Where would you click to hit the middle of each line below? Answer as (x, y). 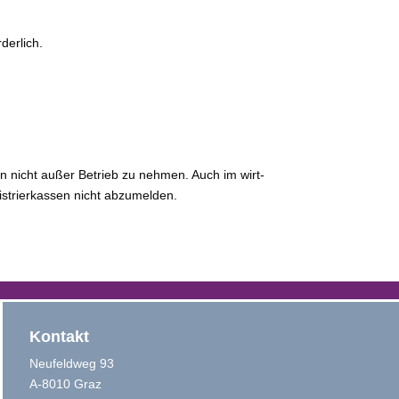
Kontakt (59, 337)
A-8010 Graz (65, 384)
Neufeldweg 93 (71, 363)
